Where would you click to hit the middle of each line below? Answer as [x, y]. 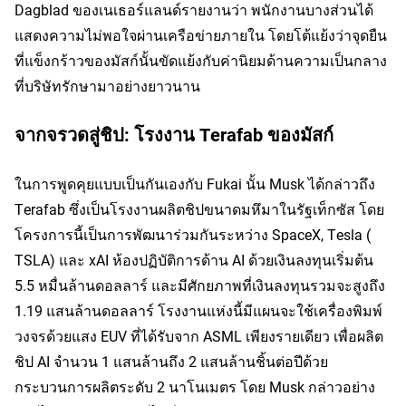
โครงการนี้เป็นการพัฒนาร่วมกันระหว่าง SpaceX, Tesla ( [193, 235]
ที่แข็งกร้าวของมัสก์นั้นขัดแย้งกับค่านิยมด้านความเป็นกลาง [201, 61]
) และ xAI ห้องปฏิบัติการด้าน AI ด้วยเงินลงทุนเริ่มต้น [212, 260]
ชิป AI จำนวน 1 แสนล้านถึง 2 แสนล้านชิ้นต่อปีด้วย [171, 362]
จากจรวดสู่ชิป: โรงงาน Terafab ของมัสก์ [174, 135]
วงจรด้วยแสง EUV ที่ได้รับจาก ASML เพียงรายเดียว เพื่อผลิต [199, 336]
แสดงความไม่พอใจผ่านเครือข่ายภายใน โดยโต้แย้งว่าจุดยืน [201, 35]
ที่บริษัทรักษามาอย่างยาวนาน [107, 86]
